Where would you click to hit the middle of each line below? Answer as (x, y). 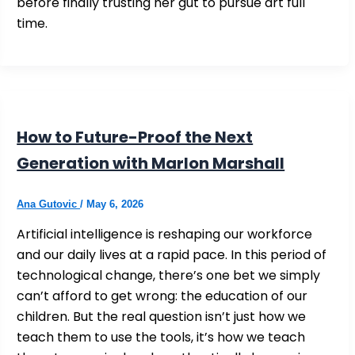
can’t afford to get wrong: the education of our (162, 296)
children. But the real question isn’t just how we (162, 317)
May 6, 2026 (115, 204)
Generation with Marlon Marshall (151, 164)
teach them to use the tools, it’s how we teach (161, 338)
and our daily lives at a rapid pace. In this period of (172, 255)
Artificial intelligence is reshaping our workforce (165, 235)
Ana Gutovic (49, 204)
